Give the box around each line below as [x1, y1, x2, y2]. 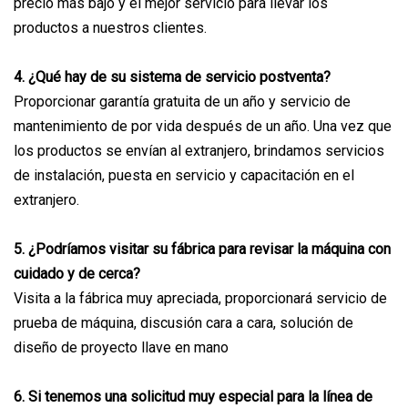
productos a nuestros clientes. [14, 18, 207, 36]
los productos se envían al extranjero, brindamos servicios [14, 141, 384, 159]
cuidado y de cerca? [14, 264, 140, 282]
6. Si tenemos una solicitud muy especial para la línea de [14, 387, 372, 405]
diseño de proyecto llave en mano [14, 338, 229, 356]
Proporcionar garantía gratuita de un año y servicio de [14, 92, 351, 110]
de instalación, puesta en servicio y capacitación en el [14, 166, 354, 184]
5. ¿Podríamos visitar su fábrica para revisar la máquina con [14, 240, 391, 258]
